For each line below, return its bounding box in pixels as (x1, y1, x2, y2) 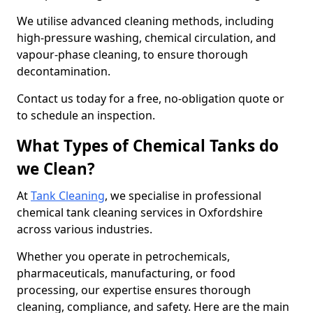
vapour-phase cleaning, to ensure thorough (17, 47, 248, 62)
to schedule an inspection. (17, 108, 155, 123)
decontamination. (17, 64, 110, 79)
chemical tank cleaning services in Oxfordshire (17, 205, 263, 220)
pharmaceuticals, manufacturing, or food (17, 265, 235, 281)
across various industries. (17, 221, 152, 237)
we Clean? (17, 158, 95, 180)
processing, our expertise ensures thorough (17, 282, 251, 298)
